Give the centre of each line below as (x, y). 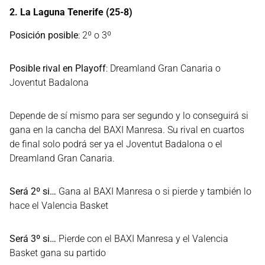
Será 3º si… (33, 239)
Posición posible (44, 35)
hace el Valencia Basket (59, 206)
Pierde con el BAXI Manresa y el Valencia (142, 239)
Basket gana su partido (58, 253)
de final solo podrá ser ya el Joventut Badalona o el (116, 144)
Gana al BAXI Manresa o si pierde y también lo (154, 191)
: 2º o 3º (95, 35)
